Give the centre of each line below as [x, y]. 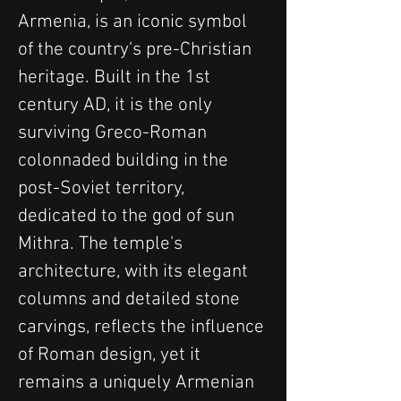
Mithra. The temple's [102, 244]
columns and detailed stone [131, 299]
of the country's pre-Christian [137, 50]
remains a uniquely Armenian [138, 383]
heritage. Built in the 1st [116, 77]
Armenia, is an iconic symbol [135, 22]
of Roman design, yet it [111, 355]
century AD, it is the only [117, 105]
